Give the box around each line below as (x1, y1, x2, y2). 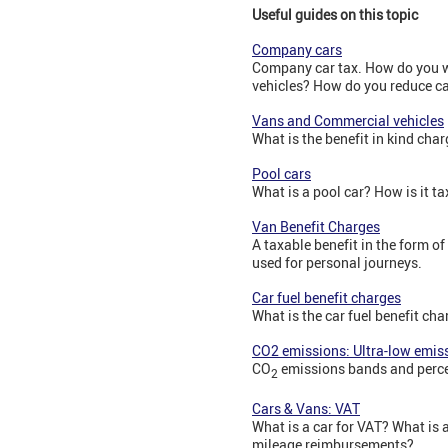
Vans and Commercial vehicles (252, 110, 444, 130)
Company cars (252, 39, 342, 59)
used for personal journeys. (252, 252, 422, 272)
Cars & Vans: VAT (252, 398, 360, 418)
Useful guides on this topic (252, 4, 418, 24)
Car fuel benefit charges (252, 287, 401, 307)
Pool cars (252, 163, 311, 183)
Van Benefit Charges (252, 216, 380, 236)
